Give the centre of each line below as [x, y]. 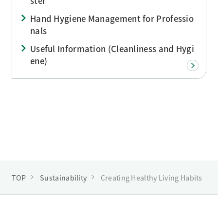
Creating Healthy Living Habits [151, 177]
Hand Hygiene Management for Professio [112, 18]
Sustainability [64, 177]
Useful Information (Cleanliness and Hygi [112, 48]
